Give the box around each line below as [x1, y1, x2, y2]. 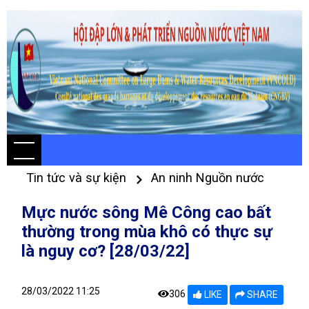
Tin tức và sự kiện [26, 170, 130, 185]
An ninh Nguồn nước [151, 170, 264, 185]
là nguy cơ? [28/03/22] [21, 241, 190, 261]
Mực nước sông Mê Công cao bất [21, 203, 271, 222]
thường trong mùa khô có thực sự [21, 222, 272, 241]
